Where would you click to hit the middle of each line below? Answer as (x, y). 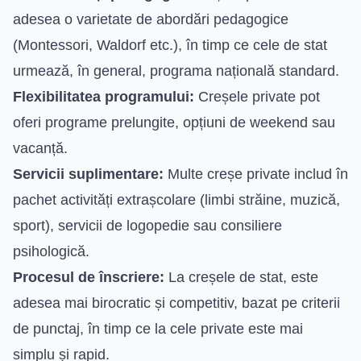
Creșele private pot (257, 96)
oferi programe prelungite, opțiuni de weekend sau (174, 122)
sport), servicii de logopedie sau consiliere (147, 225)
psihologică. (51, 251)
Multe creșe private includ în (256, 174)
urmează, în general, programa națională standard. (176, 71)
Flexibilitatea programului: (104, 96)
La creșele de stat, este (241, 277)
